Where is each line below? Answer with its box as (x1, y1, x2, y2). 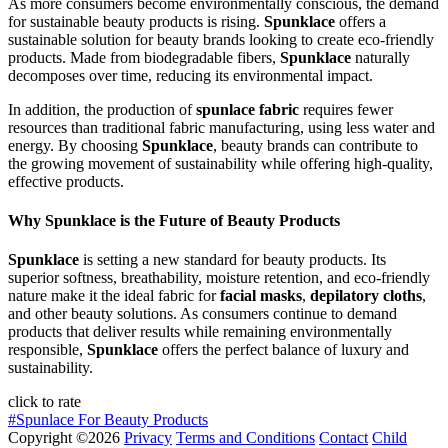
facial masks (220, 287, 302, 305)
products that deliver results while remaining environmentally (8, 323, 392, 341)
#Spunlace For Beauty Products (8, 411, 208, 429)
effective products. (8, 172, 124, 190)
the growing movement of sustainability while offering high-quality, (8, 154, 433, 172)
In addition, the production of (8, 100, 196, 118)
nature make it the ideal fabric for (8, 287, 220, 305)
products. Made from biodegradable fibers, (8, 48, 280, 66)
